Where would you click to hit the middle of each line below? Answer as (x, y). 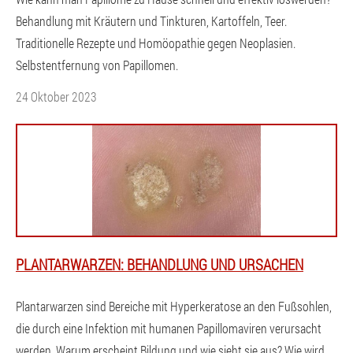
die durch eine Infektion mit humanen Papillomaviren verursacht (169, 328)
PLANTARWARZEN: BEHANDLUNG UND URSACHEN (160, 264)
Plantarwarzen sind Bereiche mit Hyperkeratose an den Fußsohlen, (174, 306)
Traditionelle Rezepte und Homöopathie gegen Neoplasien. (156, 43)
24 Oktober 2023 (56, 97)
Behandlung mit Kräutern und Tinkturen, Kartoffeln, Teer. (151, 21)
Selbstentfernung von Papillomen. (97, 65)
